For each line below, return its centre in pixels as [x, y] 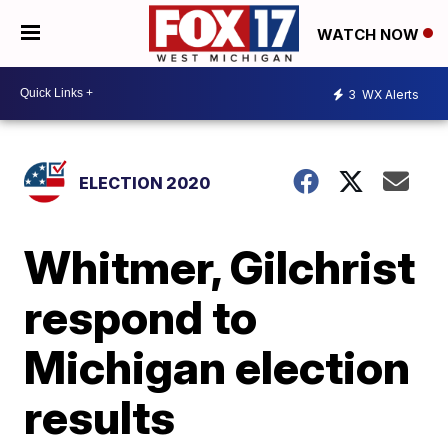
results [100, 416]
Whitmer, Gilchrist [220, 266]
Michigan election [217, 366]
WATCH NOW [370, 34]
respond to [141, 316]
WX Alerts [389, 95]
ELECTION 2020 [145, 182]
